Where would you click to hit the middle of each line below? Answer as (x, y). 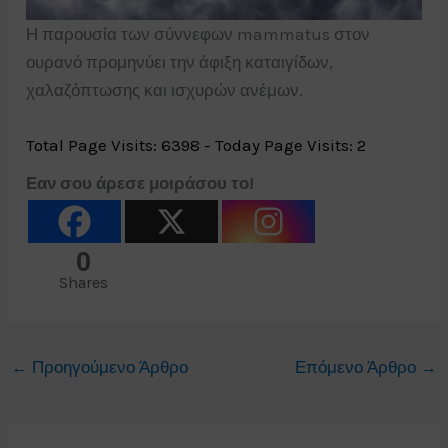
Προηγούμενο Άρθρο (108, 367)
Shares (84, 283)
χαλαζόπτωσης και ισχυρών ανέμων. (165, 89)
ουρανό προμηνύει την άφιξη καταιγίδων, (180, 61)
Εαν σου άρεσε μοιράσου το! (140, 183)
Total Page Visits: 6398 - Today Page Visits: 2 (196, 145)
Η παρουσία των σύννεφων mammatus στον (198, 33)
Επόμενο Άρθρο (357, 367)
